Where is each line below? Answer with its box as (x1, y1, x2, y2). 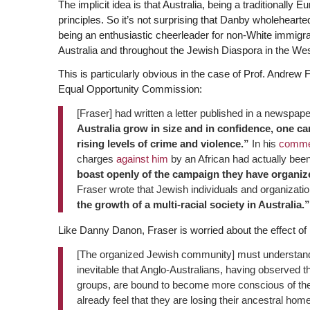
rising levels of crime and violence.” (76, 138, 249, 149)
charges (76, 153, 116, 165)
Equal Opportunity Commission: (57, 83, 202, 95)
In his (248, 138, 279, 149)
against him (116, 153, 168, 165)
